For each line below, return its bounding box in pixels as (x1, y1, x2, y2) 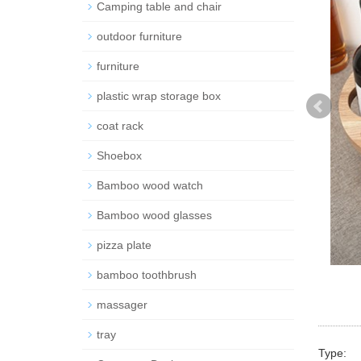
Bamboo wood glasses (97, 208, 212, 222)
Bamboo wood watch (97, 178, 203, 192)
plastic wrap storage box (97, 89, 221, 102)
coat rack (97, 118, 143, 132)
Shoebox (97, 148, 142, 162)
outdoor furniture (97, 29, 182, 43)
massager (97, 297, 147, 311)
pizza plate (97, 238, 151, 251)
